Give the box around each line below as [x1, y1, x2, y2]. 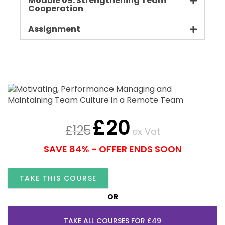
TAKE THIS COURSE [20, 173, 97, 183]
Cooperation [28, 3, 83, 15]
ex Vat [132, 125, 160, 138]
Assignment [28, 23, 80, 35]
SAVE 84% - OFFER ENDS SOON [43, 142, 182, 155]
